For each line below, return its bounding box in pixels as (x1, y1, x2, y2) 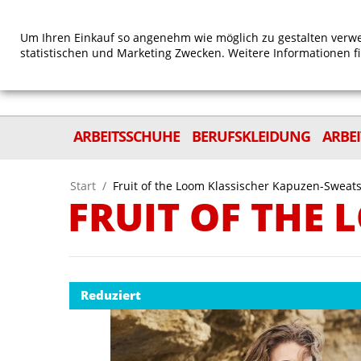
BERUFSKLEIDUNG (192, 127, 310, 146)
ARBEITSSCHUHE (73, 127, 180, 146)
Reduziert (81, 287, 141, 303)
